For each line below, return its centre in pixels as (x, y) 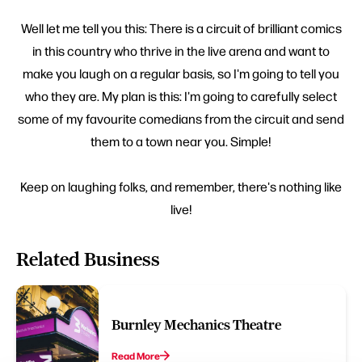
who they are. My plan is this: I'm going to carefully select (181, 96)
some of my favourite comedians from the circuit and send (181, 119)
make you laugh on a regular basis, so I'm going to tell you (181, 74)
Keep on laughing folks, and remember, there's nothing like (181, 187)
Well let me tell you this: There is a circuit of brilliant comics (181, 28)
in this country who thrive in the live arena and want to (181, 51)
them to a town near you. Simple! (181, 141)
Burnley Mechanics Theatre (196, 325)
